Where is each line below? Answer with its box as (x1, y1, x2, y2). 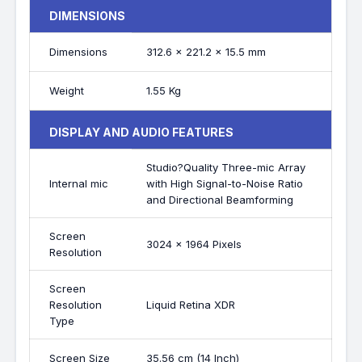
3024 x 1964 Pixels (146, 238, 242, 250)
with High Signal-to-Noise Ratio (146, 177, 304, 190)
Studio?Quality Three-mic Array (146, 161, 306, 174)
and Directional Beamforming (146, 193, 294, 206)
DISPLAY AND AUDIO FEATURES (49, 125, 234, 139)
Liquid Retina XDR (146, 298, 236, 311)
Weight (49, 84, 85, 97)
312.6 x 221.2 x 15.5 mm (146, 45, 267, 58)
